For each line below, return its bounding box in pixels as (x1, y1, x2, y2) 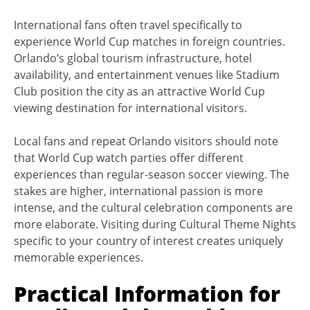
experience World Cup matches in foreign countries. (14, 33, 285, 49)
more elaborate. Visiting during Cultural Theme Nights (14, 216, 296, 232)
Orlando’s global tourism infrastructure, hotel (14, 50, 252, 66)
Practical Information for (14, 279, 280, 308)
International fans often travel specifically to (14, 17, 242, 33)
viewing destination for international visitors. (14, 100, 247, 116)
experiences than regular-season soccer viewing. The (14, 166, 289, 182)
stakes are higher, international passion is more (14, 183, 263, 199)
